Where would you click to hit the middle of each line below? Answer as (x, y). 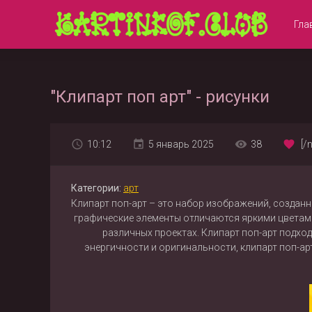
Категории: (96, 188)
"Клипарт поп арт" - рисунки (160, 97)
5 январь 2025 (181, 144)
